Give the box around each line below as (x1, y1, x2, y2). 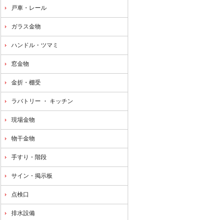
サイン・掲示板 (11, 172, 53, 179)
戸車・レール (11, 4, 47, 11)
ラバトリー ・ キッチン (11, 98, 73, 105)
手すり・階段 (11, 154, 47, 161)
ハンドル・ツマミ (11, 42, 58, 49)
